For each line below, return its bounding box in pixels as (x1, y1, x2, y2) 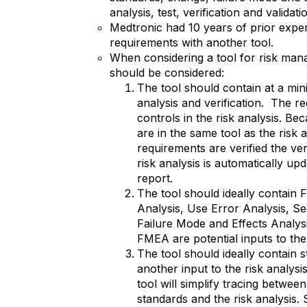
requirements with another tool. (110, 36, 273, 49)
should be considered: (110, 66, 224, 79)
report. (137, 171, 173, 185)
